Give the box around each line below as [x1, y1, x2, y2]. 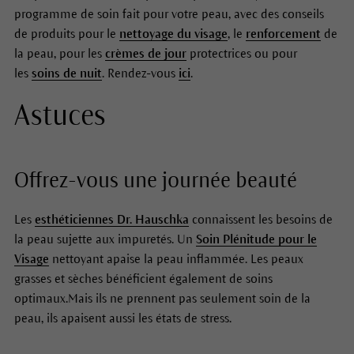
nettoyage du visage [119, 26, 228, 40]
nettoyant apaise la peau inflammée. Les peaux [48, 251, 303, 265]
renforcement [245, 26, 321, 40]
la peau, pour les [13, 46, 105, 60]
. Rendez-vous [101, 66, 179, 80]
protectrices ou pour [186, 46, 297, 60]
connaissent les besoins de [188, 212, 333, 226]
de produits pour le [13, 26, 119, 40]
